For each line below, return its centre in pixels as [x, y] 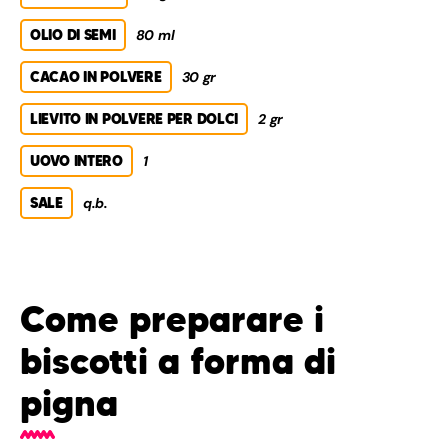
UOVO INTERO [76, 161]
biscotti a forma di [178, 362]
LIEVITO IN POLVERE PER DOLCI [134, 119]
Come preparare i [172, 320]
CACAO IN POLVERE [96, 77]
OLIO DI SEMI [73, 35]
